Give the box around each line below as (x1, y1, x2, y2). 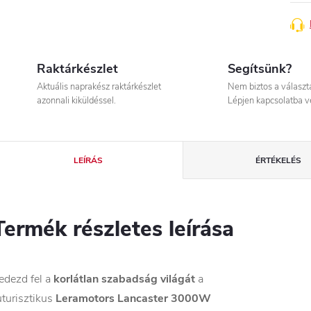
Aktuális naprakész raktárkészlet (37, 81, 161, 93)
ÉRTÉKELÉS (255, 155, 301, 166)
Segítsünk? (227, 60, 292, 77)
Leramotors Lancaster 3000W (56, 291, 211, 306)
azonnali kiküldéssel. (37, 94, 116, 107)
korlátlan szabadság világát (53, 271, 195, 287)
